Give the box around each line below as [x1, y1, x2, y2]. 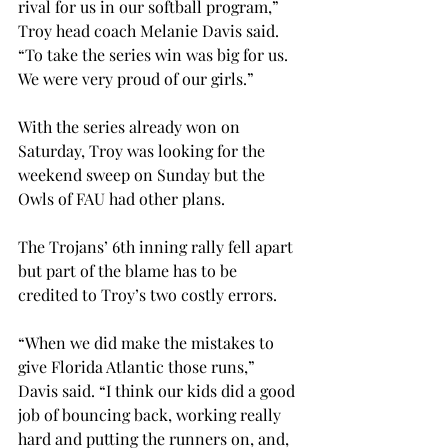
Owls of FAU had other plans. [18, 188, 225, 209]
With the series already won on [18, 116, 244, 137]
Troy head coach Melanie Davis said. [18, 20, 283, 41]
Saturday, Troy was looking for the [18, 140, 269, 161]
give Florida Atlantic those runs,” [18, 356, 259, 377]
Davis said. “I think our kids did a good [18, 380, 299, 401]
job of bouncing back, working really [18, 404, 285, 425]
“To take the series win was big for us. [18, 44, 292, 65]
